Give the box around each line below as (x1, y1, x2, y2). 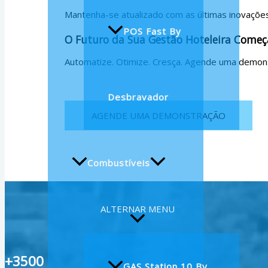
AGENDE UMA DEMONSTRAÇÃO (92, 109, 226, 121)
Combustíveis (87, 157, 150, 169)
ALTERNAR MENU (100, 203, 175, 215)
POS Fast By (123, 25, 181, 38)
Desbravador (108, 91, 169, 103)
